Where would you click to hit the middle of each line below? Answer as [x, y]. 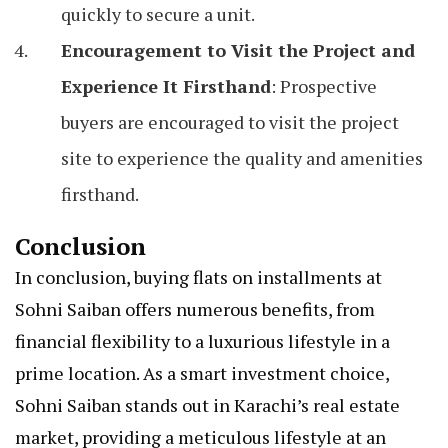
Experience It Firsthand [166, 86]
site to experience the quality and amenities [242, 158]
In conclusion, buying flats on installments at [198, 277]
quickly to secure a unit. [158, 14]
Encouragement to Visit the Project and [238, 50]
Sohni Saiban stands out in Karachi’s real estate [207, 405]
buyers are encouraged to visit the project [230, 122]
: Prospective [324, 86]
